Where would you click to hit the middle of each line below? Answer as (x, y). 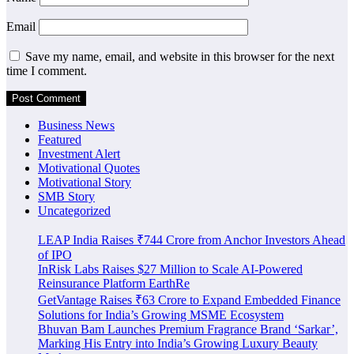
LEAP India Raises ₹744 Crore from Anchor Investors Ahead (192, 240)
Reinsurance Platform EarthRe (114, 284)
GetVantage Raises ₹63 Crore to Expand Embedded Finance (189, 300)
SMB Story (66, 197)
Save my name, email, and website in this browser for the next (180, 57)
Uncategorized (74, 211)
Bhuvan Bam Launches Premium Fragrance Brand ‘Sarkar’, (188, 330)
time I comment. (47, 71)
